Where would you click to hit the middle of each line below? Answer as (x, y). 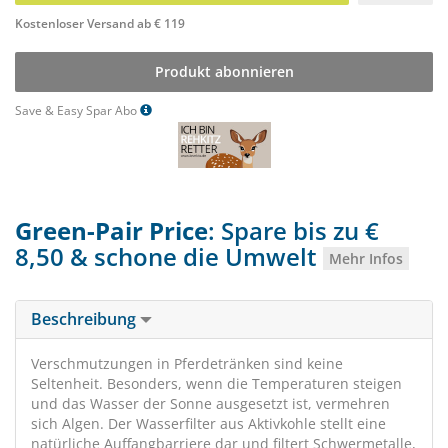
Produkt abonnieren (224, 71)
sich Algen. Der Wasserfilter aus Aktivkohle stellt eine (208, 423)
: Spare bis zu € (293, 230)
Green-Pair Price (111, 230)
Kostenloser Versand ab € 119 (100, 23)
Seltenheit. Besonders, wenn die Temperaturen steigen (216, 383)
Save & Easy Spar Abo (77, 110)
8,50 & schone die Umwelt (169, 256)
